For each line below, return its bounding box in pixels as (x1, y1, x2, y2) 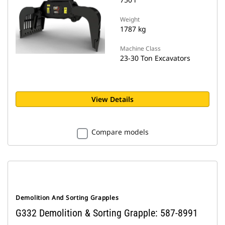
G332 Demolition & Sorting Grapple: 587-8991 (16, 207, 198, 219)
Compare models (91, 127, 149, 137)
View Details (91, 94, 134, 104)
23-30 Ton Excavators (120, 53, 190, 63)
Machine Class (120, 44, 161, 53)
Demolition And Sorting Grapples (16, 193, 119, 202)
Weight (120, 15, 140, 24)
